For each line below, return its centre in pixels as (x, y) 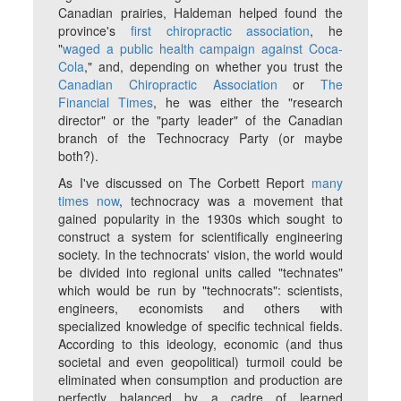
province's (94, 31)
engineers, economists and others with (200, 308)
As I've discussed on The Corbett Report (185, 183)
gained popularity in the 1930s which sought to (200, 219)
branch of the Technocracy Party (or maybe (200, 138)
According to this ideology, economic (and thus (200, 344)
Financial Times (106, 102)
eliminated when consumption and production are (200, 380)
